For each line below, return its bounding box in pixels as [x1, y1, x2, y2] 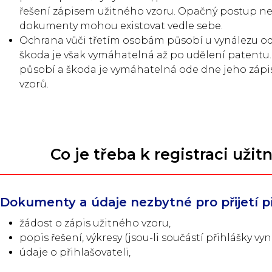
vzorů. [19, 78, 49, 90]
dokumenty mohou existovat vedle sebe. [19, 20, 223, 32]
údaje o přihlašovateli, [19, 246, 131, 258]
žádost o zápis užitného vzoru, [19, 217, 171, 229]
